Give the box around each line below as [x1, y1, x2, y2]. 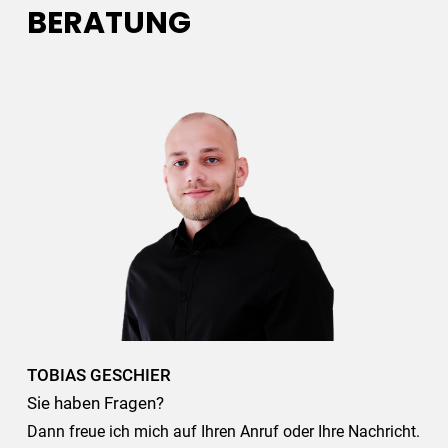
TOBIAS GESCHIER [26, 364, 171, 385]
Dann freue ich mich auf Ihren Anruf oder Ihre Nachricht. [26, 421, 420, 441]
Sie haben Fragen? [26, 392, 164, 413]
